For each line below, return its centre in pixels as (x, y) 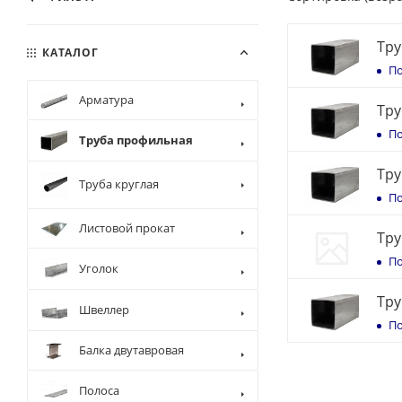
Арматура (106, 100)
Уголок (99, 268)
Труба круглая (119, 184)
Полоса (99, 390)
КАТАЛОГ (70, 52)
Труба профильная (136, 140)
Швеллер (104, 310)
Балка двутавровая (131, 350)
